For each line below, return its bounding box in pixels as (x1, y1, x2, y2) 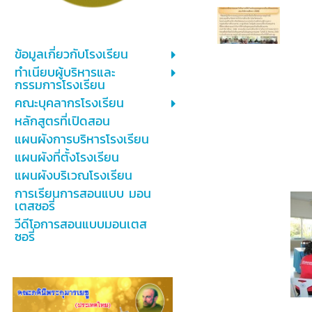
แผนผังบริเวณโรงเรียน (14, 166, 132, 185)
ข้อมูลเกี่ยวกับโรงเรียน (14, 45, 128, 64)
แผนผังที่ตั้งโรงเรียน (14, 148, 119, 167)
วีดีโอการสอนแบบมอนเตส (14, 214, 147, 234)
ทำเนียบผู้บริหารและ (14, 63, 116, 82)
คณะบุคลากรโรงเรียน (14, 93, 124, 113)
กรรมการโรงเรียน (14, 75, 105, 95)
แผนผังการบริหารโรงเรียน (14, 130, 149, 149)
